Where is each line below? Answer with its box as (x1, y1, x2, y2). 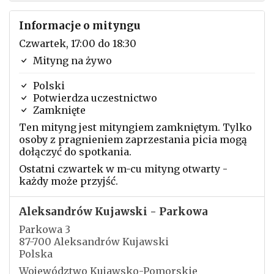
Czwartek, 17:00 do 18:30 (19, 37, 136, 50)
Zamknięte (31, 104, 86, 116)
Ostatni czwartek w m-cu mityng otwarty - (19, 163, 228, 175)
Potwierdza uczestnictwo (31, 92, 157, 104)
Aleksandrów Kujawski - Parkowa (19, 205, 208, 218)
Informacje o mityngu (19, 19, 141, 32)
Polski (31, 80, 65, 92)
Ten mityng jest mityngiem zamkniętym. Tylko (19, 121, 252, 133)
